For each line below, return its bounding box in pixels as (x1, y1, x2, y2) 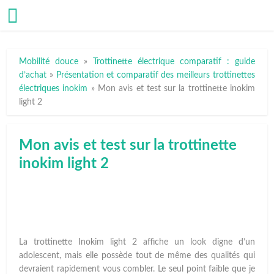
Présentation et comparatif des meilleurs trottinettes (56, 71, 255, 80)
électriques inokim (19, 84, 88, 93)
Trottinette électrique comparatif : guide (93, 57, 255, 66)
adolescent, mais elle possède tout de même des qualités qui (19, 251, 255, 260)
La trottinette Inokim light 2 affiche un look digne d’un (19, 237, 255, 246)
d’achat (19, 71, 47, 80)
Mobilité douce (19, 57, 79, 66)
